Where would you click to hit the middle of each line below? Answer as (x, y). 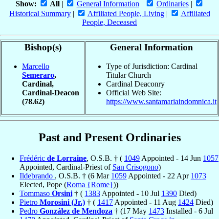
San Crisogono (135, 167)
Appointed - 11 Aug (145, 202)
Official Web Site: (134, 92)
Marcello (36, 66)
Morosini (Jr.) (62, 202)
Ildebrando (37, 175)
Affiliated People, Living (126, 14)
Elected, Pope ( (43, 184)
